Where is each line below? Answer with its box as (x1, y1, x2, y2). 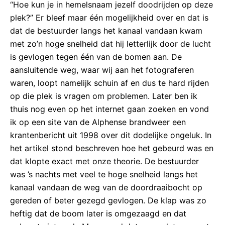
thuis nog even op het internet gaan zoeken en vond (10, 103, 209, 114)
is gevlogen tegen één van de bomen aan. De (10, 51, 182, 62)
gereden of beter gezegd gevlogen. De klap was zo (10, 195, 206, 205)
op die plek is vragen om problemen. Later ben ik (10, 90, 197, 101)
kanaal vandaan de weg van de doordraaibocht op (10, 182, 202, 192)
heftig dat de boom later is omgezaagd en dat (10, 208, 186, 218)
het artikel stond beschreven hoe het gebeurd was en (10, 143, 213, 153)
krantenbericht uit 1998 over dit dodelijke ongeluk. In (10, 130, 211, 140)
